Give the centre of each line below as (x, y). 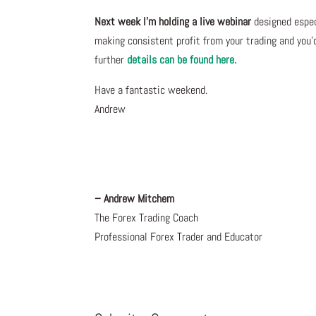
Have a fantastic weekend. (151, 90)
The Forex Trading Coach (147, 218)
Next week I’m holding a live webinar (173, 22)
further (111, 60)
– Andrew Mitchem (135, 199)
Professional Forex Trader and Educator (179, 237)
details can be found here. (182, 60)
